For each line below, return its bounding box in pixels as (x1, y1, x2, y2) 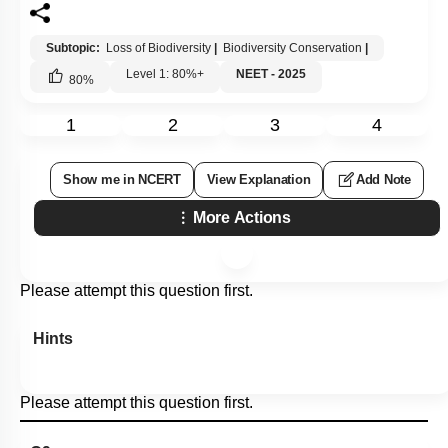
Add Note (356, 172, 411, 187)
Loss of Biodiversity (106, 41, 211, 55)
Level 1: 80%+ (126, 67, 204, 81)
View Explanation (206, 172, 311, 187)
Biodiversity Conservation (220, 41, 362, 55)
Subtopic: (46, 41, 103, 55)
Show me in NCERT (63, 172, 181, 187)
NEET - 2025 (236, 67, 306, 81)
